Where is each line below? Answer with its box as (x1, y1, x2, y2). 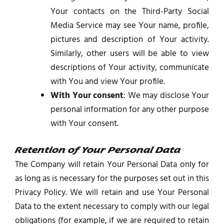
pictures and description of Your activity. (50, 33, 209, 47)
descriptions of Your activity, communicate (50, 61, 209, 75)
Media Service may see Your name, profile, (50, 19, 209, 33)
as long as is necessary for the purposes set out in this (15, 171, 209, 185)
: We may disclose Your (123, 89, 209, 103)
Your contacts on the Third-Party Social (50, 5, 209, 19)
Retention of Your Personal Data (15, 146, 180, 155)
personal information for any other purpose (50, 103, 209, 117)
